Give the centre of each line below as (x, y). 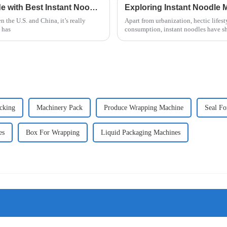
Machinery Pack (60, 108)
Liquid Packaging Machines (141, 133)
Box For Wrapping (53, 133)
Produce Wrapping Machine (144, 108)
